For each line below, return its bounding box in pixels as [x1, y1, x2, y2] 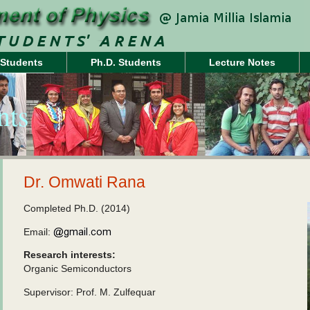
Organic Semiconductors [24, 263, 131, 274]
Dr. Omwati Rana [24, 173, 145, 191]
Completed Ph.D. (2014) [24, 203, 130, 214]
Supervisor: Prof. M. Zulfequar [24, 286, 156, 298]
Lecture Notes [209, 57, 275, 68]
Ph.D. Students [91, 57, 161, 68]
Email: [24, 226, 53, 237]
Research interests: [24, 249, 116, 260]
